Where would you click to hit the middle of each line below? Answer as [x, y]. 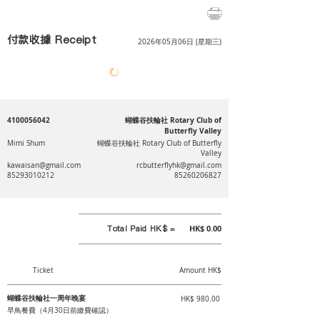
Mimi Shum [26, 143]
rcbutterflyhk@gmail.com [179, 165]
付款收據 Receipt [52, 40]
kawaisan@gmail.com [44, 165]
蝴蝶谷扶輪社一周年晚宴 [46, 298]
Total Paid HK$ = [143, 229]
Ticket [43, 270]
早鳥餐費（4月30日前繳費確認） [60, 310]
